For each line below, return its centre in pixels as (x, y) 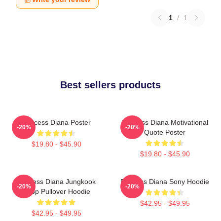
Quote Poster (165, 132)
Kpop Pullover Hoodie (56, 191)
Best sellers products (110, 85)
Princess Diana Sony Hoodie (165, 181)
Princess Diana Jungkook (56, 181)
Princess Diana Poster (56, 122)
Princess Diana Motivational (165, 122)
